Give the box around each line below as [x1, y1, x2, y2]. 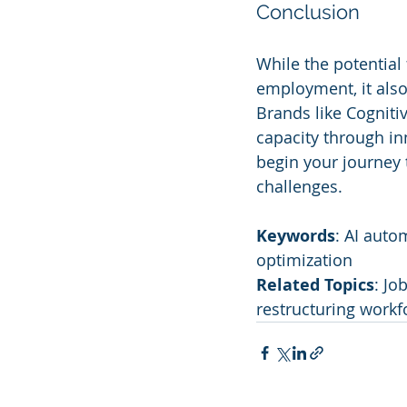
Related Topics [256, 273, 374, 296]
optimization [256, 249, 352, 271]
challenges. [256, 175, 342, 197]
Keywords [256, 224, 335, 247]
